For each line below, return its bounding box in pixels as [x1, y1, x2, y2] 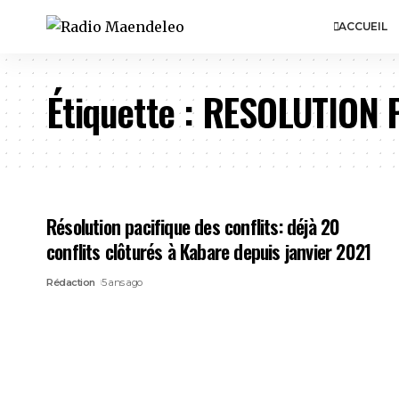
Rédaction [46, 276, 95, 289]
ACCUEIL [338, 20, 387, 33]
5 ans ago [102, 276, 142, 289]
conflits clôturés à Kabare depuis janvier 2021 [46, 237, 371, 265]
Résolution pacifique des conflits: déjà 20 [46, 212, 340, 240]
